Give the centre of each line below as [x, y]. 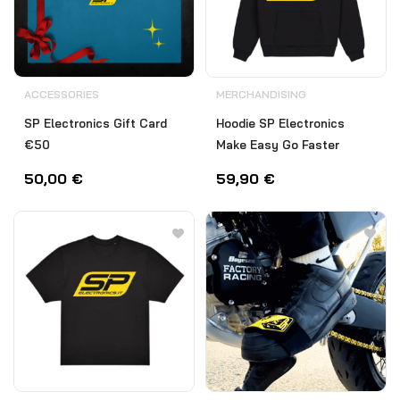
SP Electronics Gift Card [96, 123]
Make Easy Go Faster [278, 145]
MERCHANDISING [261, 94]
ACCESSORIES [62, 94]
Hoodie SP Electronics [280, 123]
